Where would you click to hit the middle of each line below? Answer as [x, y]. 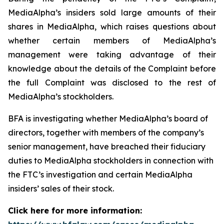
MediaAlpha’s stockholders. [61, 96]
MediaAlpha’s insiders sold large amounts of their [112, 12]
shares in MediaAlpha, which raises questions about [112, 26]
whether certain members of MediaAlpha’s [112, 40]
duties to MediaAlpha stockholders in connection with [111, 160]
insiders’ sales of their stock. [61, 188]
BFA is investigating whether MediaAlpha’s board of [108, 118]
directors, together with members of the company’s [106, 132]
